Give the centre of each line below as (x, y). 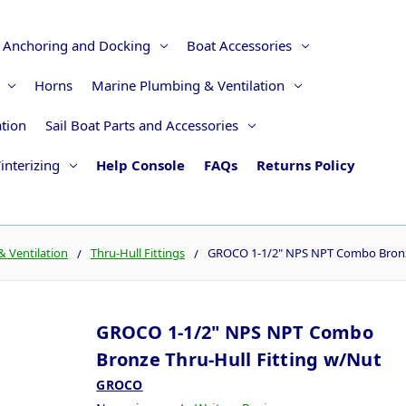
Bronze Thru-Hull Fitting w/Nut (239, 359)
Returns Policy (305, 164)
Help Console (140, 164)
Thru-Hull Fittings (138, 252)
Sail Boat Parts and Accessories (141, 125)
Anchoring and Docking (76, 45)
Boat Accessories (239, 45)
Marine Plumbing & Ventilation (188, 85)
